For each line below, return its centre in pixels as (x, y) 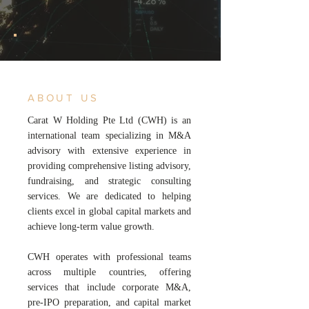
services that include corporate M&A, (109, 287)
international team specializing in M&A (109, 136)
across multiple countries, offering (109, 272)
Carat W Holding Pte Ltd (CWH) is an (109, 120)
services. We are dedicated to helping (109, 196)
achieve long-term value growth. (91, 227)
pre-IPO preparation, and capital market (109, 302)
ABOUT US (63, 98)
